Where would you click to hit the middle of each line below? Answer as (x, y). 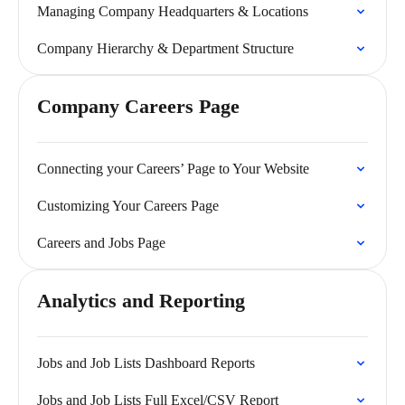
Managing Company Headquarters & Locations (173, 11)
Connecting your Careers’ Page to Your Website (173, 169)
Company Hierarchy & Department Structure (165, 48)
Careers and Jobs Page (101, 243)
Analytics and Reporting (141, 301)
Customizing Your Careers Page (128, 206)
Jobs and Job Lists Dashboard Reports (146, 363)
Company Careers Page (138, 106)
